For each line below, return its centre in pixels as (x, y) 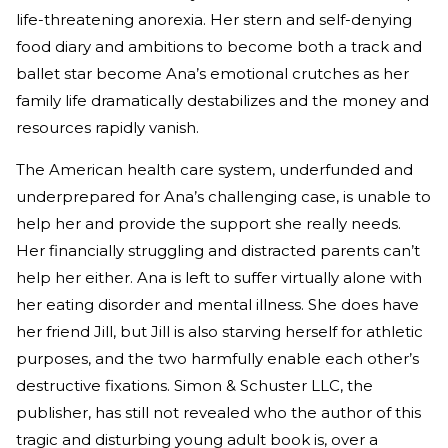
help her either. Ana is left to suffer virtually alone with (219, 278)
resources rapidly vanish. (107, 128)
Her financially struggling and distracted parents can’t (218, 251)
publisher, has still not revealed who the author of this (218, 413)
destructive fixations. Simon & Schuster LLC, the (194, 386)
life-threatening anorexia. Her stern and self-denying (214, 20)
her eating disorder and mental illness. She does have (217, 305)
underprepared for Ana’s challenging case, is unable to (223, 197)
